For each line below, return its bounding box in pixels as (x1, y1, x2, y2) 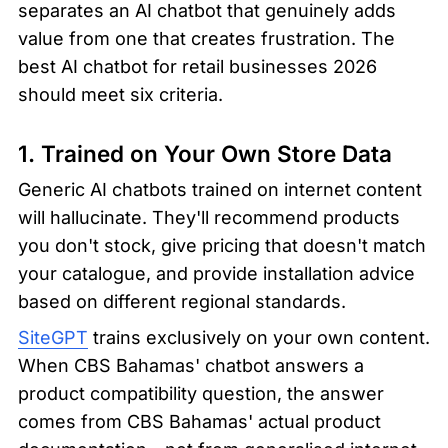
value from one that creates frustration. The (18, 28, 395, 50)
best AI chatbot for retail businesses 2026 (18, 56, 377, 78)
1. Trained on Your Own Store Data (18, 139, 392, 167)
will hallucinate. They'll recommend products (18, 206, 400, 228)
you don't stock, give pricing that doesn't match (18, 234, 426, 256)
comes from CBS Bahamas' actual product (18, 410, 381, 432)
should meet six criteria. (18, 84, 223, 106)
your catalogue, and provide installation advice (18, 262, 415, 284)
